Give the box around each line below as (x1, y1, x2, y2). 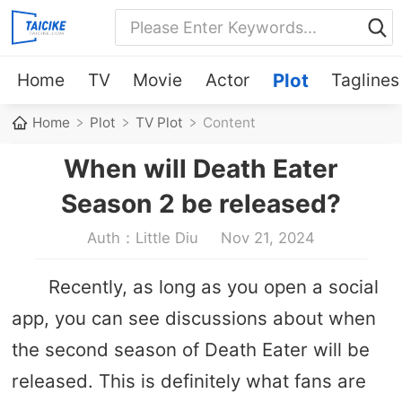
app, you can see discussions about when (11, 306, 376, 329)
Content (203, 114, 257, 132)
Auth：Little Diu (86, 228, 198, 247)
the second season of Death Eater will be (11, 337, 370, 361)
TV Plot (135, 114, 184, 132)
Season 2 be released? (61, 188, 341, 219)
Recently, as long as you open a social (48, 275, 379, 298)
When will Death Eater (64, 153, 338, 184)
